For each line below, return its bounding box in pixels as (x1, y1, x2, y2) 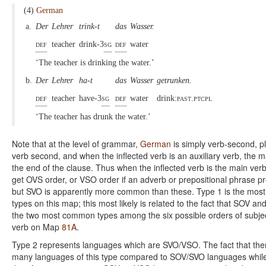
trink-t (79, 21, 100, 31)
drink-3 (79, 39, 104, 49)
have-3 (79, 93, 102, 103)
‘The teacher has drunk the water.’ (36, 112, 151, 121)
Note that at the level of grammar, (12, 137, 140, 150)
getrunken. (157, 75, 192, 85)
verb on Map (12, 220, 62, 233)
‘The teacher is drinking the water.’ (36, 58, 154, 67)
